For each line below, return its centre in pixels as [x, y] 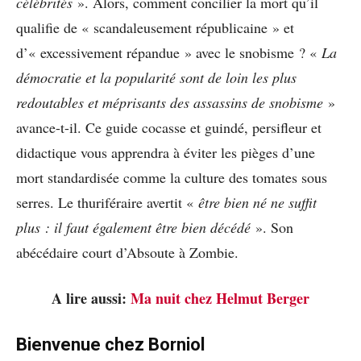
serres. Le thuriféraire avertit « [107, 202]
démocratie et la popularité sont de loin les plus [156, 77]
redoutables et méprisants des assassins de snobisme [170, 102]
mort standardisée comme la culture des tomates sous [172, 177]
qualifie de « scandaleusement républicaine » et [155, 27]
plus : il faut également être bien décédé [133, 227]
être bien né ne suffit [257, 202]
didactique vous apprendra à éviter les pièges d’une [166, 152]
